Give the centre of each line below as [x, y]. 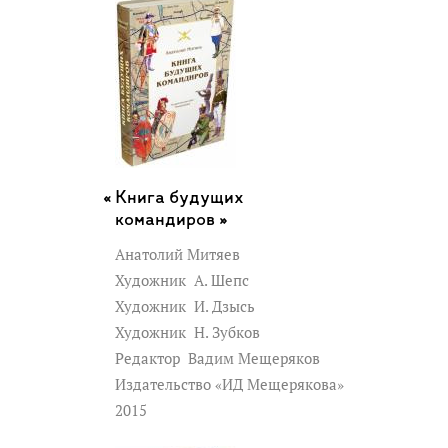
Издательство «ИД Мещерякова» [229, 384]
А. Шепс [219, 280]
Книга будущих [179, 198]
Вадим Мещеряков [252, 358]
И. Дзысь [222, 306]
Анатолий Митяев [177, 254]
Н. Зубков [225, 332]
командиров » [171, 220]
